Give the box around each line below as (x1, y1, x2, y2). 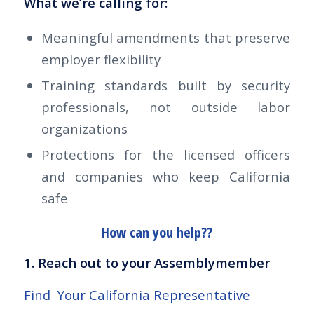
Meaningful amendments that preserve (41, 29, 291, 46)
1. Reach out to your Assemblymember (23, 253, 270, 271)
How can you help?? (101, 223, 212, 242)
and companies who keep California (41, 168, 291, 185)
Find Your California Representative (23, 286, 250, 304)
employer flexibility (41, 50, 161, 68)
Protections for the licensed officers (41, 146, 291, 163)
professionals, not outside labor (41, 98, 291, 116)
